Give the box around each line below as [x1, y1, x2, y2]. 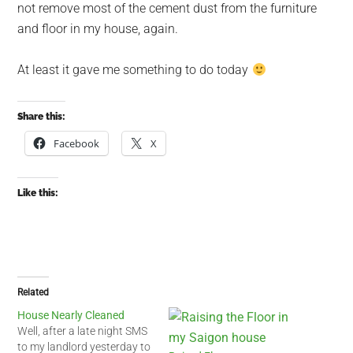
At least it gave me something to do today [17, 62, 252, 77]
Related [17, 287, 50, 298]
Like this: [17, 188, 59, 199]
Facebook [54, 136, 100, 150]
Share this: [17, 111, 66, 122]
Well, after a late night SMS [17, 325, 148, 337]
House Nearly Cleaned [17, 309, 125, 321]
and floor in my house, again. [17, 21, 179, 36]
